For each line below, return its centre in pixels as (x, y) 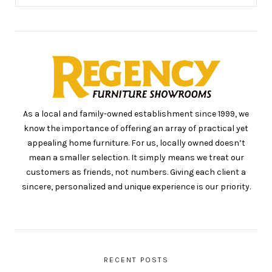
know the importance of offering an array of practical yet (136, 129)
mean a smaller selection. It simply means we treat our (136, 158)
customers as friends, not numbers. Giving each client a (136, 172)
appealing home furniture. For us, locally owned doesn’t (136, 143)
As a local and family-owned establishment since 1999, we (136, 114)
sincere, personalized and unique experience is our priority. (136, 187)
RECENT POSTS (136, 260)
